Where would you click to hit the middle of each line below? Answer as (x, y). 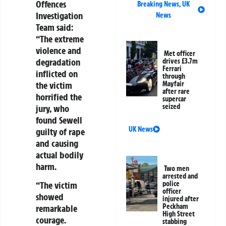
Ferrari (172, 69)
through (174, 76)
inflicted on (57, 73)
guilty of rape (60, 131)
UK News (141, 129)
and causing (57, 143)
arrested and (180, 176)
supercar (175, 99)
